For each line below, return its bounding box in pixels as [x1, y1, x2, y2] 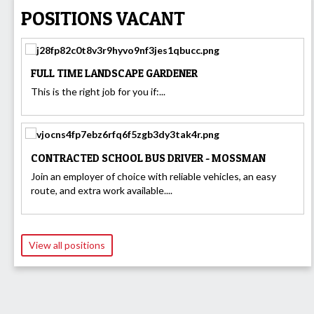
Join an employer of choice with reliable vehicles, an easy [31, 170, 276, 182]
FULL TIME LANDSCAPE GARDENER [31, 67, 198, 81]
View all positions [29, 238, 105, 251]
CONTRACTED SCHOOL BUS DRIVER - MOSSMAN [31, 151, 266, 165]
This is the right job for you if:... [31, 86, 165, 98]
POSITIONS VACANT [21, 7, 185, 30]
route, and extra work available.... [31, 184, 172, 196]
